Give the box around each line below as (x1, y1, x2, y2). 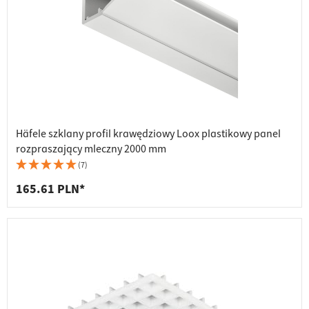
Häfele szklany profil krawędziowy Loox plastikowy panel (16, 126, 281, 142)
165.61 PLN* (16, 181, 85, 199)
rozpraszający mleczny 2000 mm (16, 141, 166, 157)
